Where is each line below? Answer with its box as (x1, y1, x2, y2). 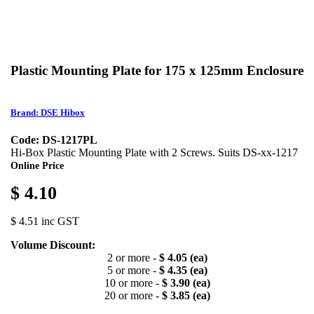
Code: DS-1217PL (11, 134, 97, 146)
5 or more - (107, 264, 159, 277)
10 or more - (104, 277, 162, 289)
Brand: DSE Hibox (11, 107, 85, 118)
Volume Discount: (11, 239, 95, 252)
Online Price (11, 160, 64, 172)
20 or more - (104, 289, 162, 302)
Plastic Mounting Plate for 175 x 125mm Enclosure (11, 63, 303, 78)
